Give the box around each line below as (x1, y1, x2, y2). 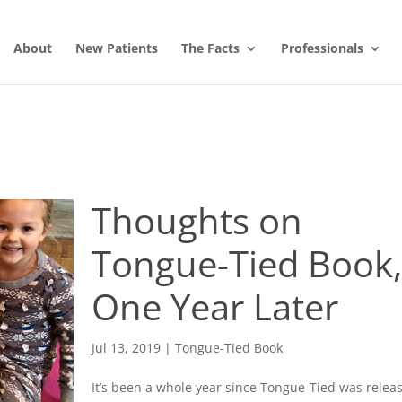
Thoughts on (92, 196, 303, 245)
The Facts (181, 39, 240, 57)
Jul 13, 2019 (92, 339, 162, 356)
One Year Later (92, 282, 339, 331)
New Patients (75, 39, 158, 57)
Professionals (281, 39, 363, 57)
